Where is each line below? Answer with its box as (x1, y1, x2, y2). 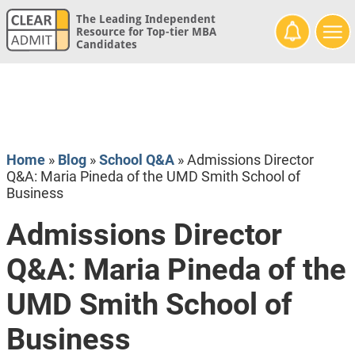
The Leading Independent (75, 13, 216, 26)
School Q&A (98, 151, 174, 169)
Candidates (75, 38, 137, 52)
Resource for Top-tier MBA (75, 25, 216, 39)
